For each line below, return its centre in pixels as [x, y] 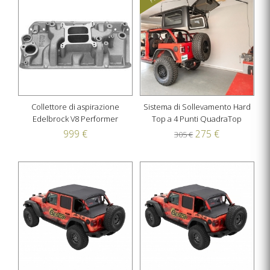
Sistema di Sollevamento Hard [197, 107]
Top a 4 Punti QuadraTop [197, 119]
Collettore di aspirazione [76, 107]
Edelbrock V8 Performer [76, 119]
